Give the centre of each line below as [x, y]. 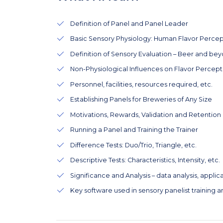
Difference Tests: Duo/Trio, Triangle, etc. [133, 145]
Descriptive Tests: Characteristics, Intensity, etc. [145, 160]
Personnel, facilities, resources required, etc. [141, 84]
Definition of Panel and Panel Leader [129, 23]
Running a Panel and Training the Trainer [134, 130]
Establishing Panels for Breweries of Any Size [141, 99]
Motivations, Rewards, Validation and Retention [145, 114]
